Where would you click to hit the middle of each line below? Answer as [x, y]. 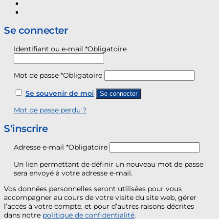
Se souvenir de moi [60, 93]
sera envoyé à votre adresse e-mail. [73, 173]
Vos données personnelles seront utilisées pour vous [93, 189]
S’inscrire [26, 128]
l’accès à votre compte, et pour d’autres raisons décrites [99, 207]
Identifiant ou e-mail [49, 49]
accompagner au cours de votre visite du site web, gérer [100, 198]
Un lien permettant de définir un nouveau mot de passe [109, 164]
